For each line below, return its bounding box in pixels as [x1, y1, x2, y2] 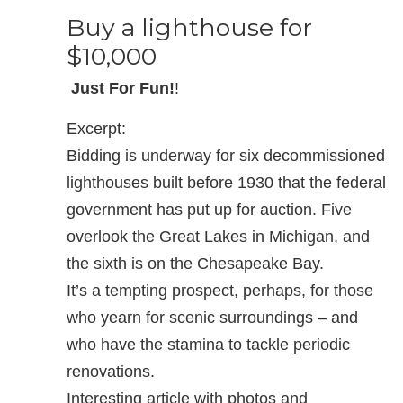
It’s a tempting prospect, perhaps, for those [67, 282, 373, 300]
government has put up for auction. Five [67, 201, 352, 219]
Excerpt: [67, 120, 126, 138]
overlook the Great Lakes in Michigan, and [67, 228, 370, 246]
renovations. [67, 363, 155, 381]
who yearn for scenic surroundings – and [67, 309, 358, 327]
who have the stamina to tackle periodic [67, 336, 350, 354]
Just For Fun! [71, 79, 175, 97]
